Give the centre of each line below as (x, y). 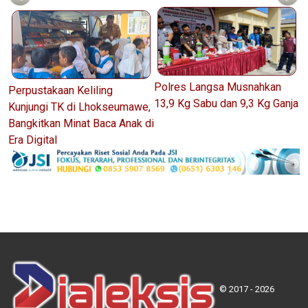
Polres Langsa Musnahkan (218, 87)
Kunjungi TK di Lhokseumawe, (79, 107)
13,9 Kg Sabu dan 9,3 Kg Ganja (226, 104)
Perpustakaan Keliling (60, 91)
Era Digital (33, 140)
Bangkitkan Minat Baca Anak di (81, 124)
